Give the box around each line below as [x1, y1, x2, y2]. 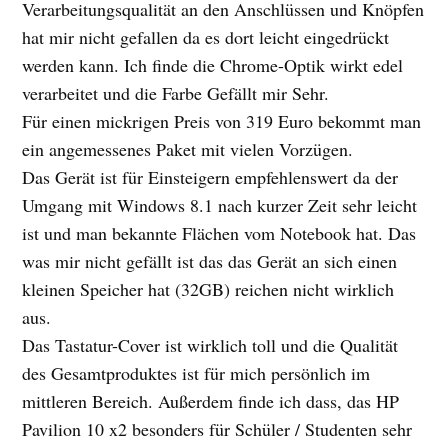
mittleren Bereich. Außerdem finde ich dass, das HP [22, 389, 400, 413]
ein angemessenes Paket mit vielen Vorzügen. [22, 137, 354, 161]
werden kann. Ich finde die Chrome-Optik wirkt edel [22, 53, 404, 77]
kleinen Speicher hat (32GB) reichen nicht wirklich [22, 277, 395, 301]
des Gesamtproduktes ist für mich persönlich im [22, 361, 371, 385]
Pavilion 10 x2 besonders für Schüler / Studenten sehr [22, 417, 413, 441]
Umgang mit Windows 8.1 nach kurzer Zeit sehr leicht [22, 193, 418, 217]
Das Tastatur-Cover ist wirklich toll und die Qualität [22, 333, 399, 357]
